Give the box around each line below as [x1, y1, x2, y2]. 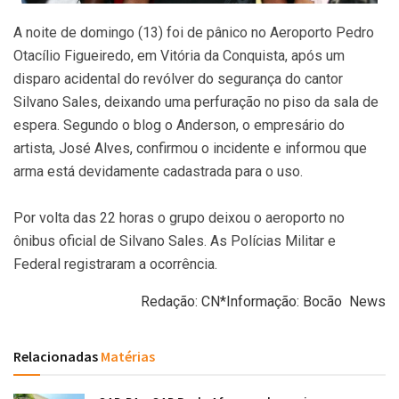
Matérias [98, 347, 155, 366]
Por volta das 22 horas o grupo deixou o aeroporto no [13, 209, 345, 227]
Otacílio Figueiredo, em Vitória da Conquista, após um [13, 47, 345, 65]
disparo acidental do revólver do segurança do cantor [13, 70, 343, 88]
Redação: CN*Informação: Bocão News [141, 293, 386, 311]
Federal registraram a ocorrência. [13, 256, 221, 273]
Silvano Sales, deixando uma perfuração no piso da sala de [13, 94, 379, 111]
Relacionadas [13, 347, 98, 366]
